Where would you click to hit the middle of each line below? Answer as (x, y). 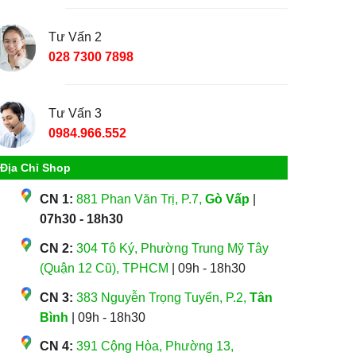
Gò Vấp (227, 199)
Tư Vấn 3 (75, 113)
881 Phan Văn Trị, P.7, (140, 199)
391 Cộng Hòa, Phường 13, (155, 346)
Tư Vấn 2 (75, 37)
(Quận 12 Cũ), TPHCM (104, 268)
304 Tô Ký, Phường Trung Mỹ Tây (172, 248)
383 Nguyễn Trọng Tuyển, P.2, (163, 297)
